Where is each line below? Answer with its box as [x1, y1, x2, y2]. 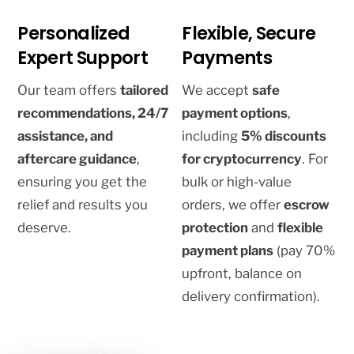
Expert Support [17, 44, 148, 70]
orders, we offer [182, 196, 284, 213]
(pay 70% [273, 242, 336, 258]
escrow [284, 196, 330, 213]
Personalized [17, 20, 130, 46]
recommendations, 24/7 [17, 104, 169, 121]
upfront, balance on [182, 265, 303, 281]
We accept [182, 81, 253, 98]
